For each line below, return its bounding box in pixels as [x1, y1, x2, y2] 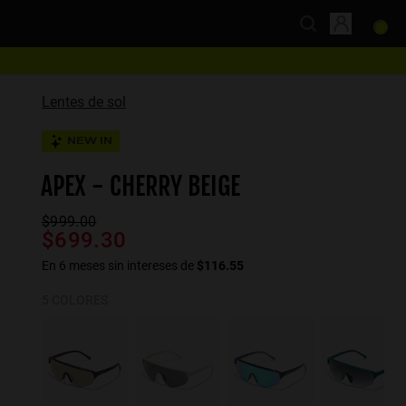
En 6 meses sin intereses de [42, 258, 197, 273]
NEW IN [67, 137, 112, 146]
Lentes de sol [42, 93, 126, 111]
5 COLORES [42, 293, 108, 307]
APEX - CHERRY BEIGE [41, 170, 240, 202]
